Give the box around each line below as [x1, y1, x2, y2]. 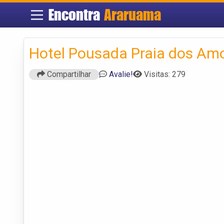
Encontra [48, 5, 104, 24]
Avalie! [109, 69, 133, 79]
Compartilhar [45, 69, 91, 79]
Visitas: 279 [144, 69, 185, 79]
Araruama [104, 5, 161, 24]
